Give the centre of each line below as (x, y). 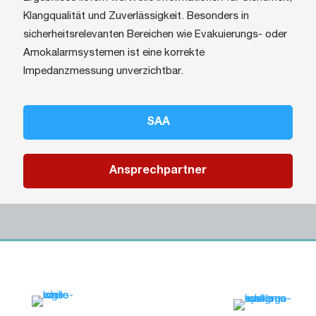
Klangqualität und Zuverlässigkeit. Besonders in (136, 17)
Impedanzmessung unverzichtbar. (103, 72)
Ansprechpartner (158, 170)
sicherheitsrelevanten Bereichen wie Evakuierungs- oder (155, 35)
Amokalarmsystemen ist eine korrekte (114, 53)
